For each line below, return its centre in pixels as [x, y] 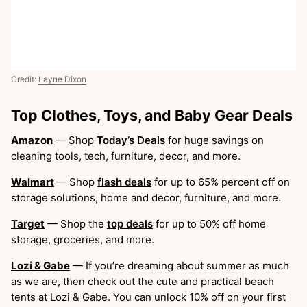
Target [28, 224]
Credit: [25, 80]
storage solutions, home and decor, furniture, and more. [146, 198]
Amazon [32, 140]
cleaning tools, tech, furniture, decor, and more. [126, 156]
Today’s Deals [131, 140]
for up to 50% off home [209, 224]
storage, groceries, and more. [83, 240]
